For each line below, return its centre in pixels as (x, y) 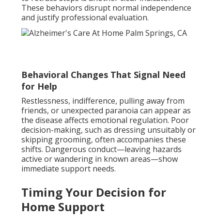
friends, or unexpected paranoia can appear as (106, 110)
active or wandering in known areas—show (100, 159)
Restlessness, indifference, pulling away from (103, 101)
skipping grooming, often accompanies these (104, 139)
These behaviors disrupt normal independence (106, 8)
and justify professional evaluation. (85, 18)
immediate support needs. (69, 168)
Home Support (63, 206)
